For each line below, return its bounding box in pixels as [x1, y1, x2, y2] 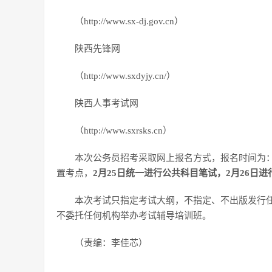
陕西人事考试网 [75, 98, 138, 108]
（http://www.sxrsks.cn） [75, 126, 172, 135]
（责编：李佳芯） [75, 238, 148, 248]
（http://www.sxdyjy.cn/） [75, 71, 175, 81]
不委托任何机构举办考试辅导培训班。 [56, 211, 211, 220]
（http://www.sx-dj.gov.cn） [75, 16, 183, 26]
